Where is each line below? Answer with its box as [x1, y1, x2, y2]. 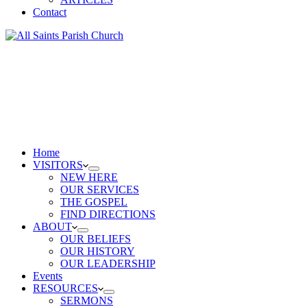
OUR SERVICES [60, 183, 139, 195]
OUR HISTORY [60, 245, 135, 257]
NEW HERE [60, 171, 118, 183]
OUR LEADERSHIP [60, 257, 156, 269]
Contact [33, 6, 66, 18]
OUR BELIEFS [60, 232, 131, 245]
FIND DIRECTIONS [60, 208, 156, 220]
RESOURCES [33, 282, 98, 294]
